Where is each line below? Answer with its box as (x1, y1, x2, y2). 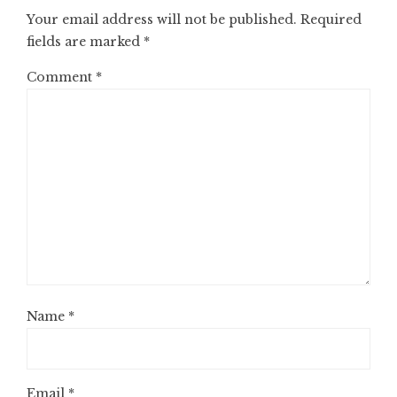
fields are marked (27, 34, 144, 50)
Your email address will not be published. (27, 12, 297, 27)
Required (300, 12, 362, 27)
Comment (27, 69, 96, 85)
